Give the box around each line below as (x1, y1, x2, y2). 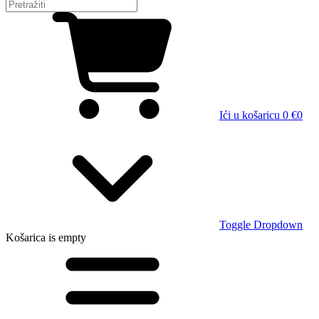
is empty (46, 231, 86, 244)
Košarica (6, 231, 46, 244)
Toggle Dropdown (219, 219, 303, 231)
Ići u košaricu (219, 109, 280, 121)
